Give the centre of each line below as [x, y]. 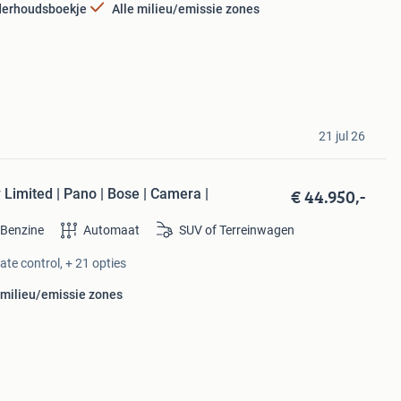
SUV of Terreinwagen [237, 230]
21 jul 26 [341, 136]
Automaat [112, 230]
